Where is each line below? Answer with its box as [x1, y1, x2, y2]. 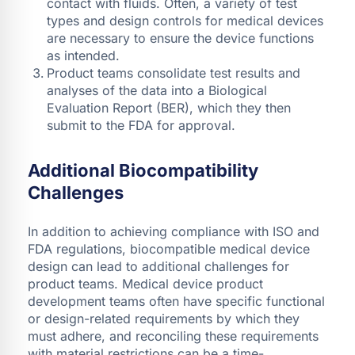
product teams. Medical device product [28, 275, 263, 292]
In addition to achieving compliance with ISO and [28, 223, 319, 239]
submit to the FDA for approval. [47, 116, 235, 133]
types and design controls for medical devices [47, 12, 323, 29]
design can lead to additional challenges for [28, 258, 289, 274]
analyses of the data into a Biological [47, 82, 267, 98]
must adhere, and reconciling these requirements [28, 327, 319, 344]
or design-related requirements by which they [28, 310, 300, 326]
